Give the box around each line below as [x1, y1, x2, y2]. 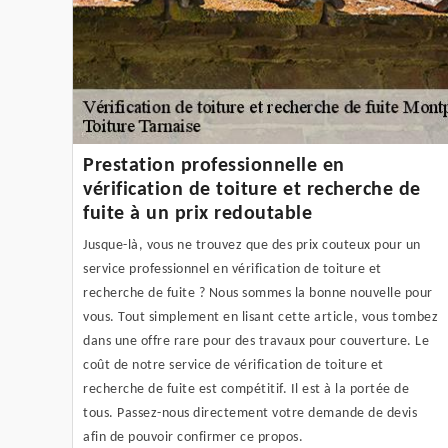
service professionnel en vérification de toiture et [83, 261, 382, 277]
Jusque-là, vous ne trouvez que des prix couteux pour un [83, 237, 421, 253]
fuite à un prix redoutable [83, 203, 312, 224]
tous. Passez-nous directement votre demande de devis [83, 405, 417, 421]
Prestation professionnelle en [83, 155, 345, 176]
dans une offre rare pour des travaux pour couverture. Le [83, 333, 429, 349]
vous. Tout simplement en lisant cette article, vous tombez [83, 309, 438, 325]
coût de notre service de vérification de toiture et [83, 357, 384, 373]
